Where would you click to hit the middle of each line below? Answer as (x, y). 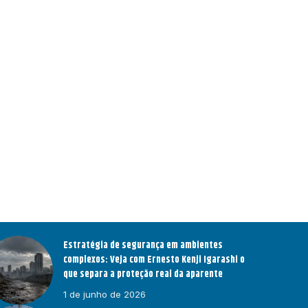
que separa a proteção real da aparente (143, 275)
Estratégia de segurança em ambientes (143, 246)
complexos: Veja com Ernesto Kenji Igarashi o (154, 260)
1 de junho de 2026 (105, 295)
